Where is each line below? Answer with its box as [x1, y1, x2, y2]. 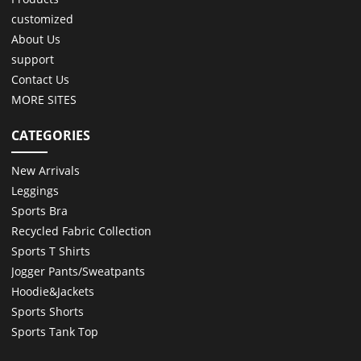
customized [11, 10, 74, 27]
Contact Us [11, 71, 70, 87]
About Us [11, 31, 61, 47]
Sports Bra [11, 203, 68, 219]
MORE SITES [11, 91, 77, 107]
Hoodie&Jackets [11, 284, 95, 300]
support [11, 51, 55, 67]
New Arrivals [11, 163, 81, 179]
